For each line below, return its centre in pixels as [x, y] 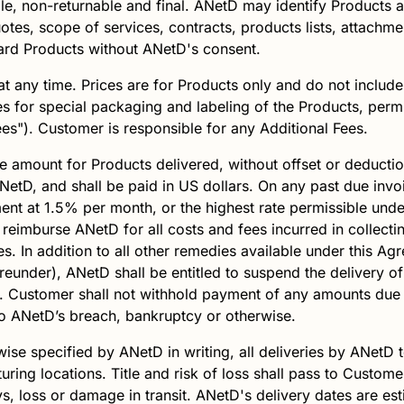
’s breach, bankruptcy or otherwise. [175, 316]
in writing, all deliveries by [257, 352]
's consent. [226, 49]
